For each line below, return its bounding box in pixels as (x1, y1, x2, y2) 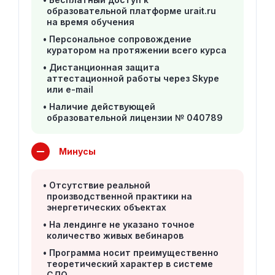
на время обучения (47, 17, 134, 28)
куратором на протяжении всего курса (47, 45, 227, 56)
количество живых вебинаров (47, 230, 184, 241)
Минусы (59, 146, 96, 157)
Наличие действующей (49, 101, 155, 112)
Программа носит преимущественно (49, 247, 219, 258)
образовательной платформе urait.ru (47, 6, 216, 17)
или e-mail (47, 84, 93, 95)
